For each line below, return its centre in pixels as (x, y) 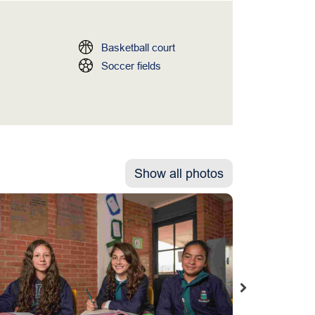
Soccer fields (131, 66)
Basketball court (138, 47)
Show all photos (179, 173)
